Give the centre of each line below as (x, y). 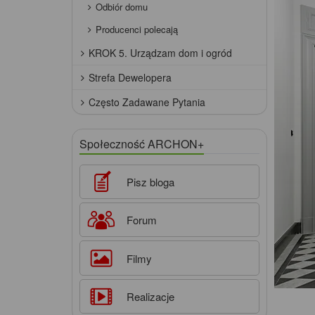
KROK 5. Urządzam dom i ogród (160, 53)
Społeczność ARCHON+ (142, 144)
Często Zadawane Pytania (147, 102)
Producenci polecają (137, 30)
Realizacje (150, 296)
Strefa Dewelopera (130, 78)
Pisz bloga (150, 182)
